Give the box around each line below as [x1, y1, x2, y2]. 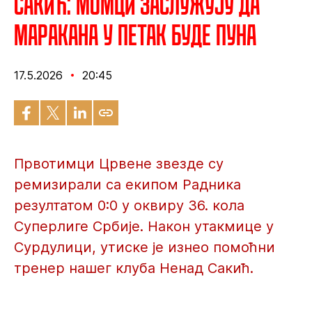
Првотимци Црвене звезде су [14, 155, 224, 172]
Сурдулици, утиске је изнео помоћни [14, 239, 275, 256]
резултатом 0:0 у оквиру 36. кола [14, 197, 244, 214]
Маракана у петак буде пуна [14, 17, 256, 52]
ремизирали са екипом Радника [14, 176, 241, 193]
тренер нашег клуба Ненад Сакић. [14, 260, 253, 276]
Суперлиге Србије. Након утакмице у [14, 218, 274, 235]
